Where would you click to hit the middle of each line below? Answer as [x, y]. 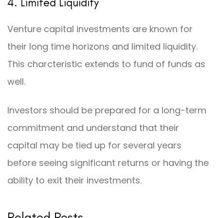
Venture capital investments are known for [100, 29]
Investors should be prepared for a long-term [107, 110]
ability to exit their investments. [74, 181]
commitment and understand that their [93, 128]
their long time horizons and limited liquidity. [102, 46]
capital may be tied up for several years [94, 145]
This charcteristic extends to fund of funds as [106, 64]
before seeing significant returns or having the [108, 163]
